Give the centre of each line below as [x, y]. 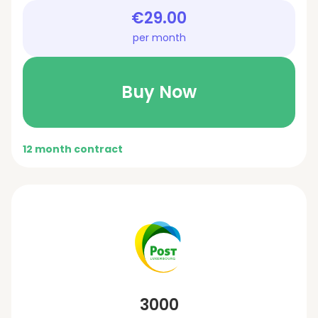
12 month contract [73, 149]
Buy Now [159, 92]
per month [159, 37]
